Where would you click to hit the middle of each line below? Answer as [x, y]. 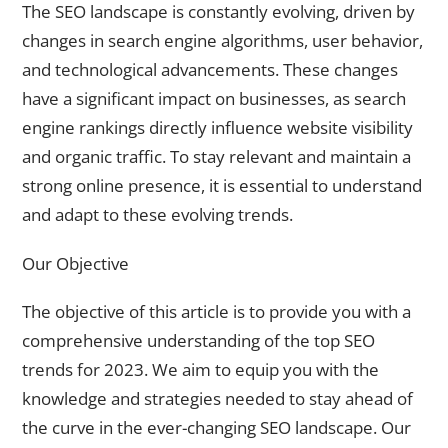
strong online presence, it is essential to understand [222, 185]
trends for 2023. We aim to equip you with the [200, 370]
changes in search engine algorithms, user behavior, [222, 40]
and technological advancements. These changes [210, 69]
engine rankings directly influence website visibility [217, 127]
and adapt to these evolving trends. [157, 214]
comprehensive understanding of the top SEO [198, 341]
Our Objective [75, 263]
